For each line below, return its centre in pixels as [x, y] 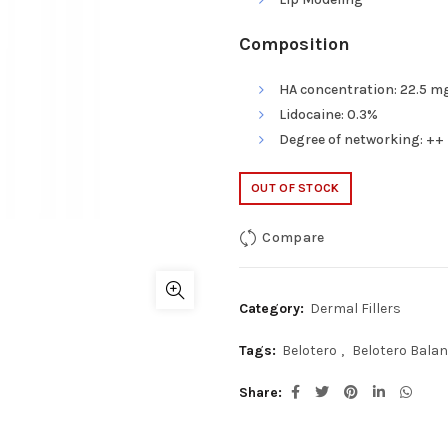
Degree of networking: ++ [361, 139]
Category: [273, 308]
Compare [293, 237]
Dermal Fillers [355, 308]
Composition [294, 44]
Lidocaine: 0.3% [328, 114]
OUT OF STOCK [295, 188]
